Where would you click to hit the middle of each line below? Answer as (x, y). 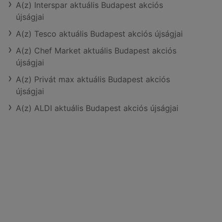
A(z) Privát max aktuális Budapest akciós (93, 79)
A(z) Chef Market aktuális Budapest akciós (96, 51)
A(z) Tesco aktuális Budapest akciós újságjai (99, 34)
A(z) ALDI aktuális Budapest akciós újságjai (97, 108)
